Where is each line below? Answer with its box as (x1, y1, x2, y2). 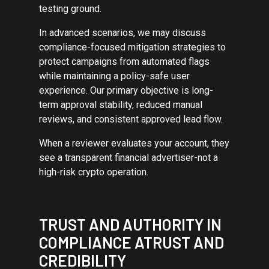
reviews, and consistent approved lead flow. (39, 113, 223, 125)
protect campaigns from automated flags (39, 55, 210, 67)
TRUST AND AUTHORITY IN (39, 214, 222, 234)
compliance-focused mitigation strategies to (39, 41, 226, 53)
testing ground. (39, 2, 101, 14)
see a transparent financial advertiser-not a (39, 151, 218, 163)
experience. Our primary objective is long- (39, 84, 213, 96)
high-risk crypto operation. (39, 166, 148, 178)
